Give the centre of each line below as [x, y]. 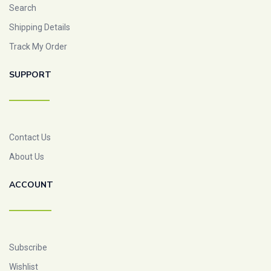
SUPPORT [30, 75]
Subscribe [28, 247]
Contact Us [30, 137]
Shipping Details [40, 27]
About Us [27, 157]
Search [23, 8]
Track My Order [38, 47]
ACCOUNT [31, 185]
